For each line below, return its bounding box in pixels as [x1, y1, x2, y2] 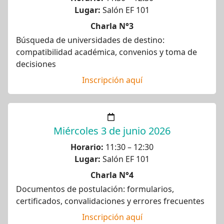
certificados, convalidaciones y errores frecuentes [16, 195, 204, 206]
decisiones [16, 58, 56, 69]
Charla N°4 [90, 169, 133, 180]
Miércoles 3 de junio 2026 [53, 124, 170, 137]
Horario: [70, 141, 103, 152]
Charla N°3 [90, 20, 133, 31]
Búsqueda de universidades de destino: [16, 34, 164, 45]
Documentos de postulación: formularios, [16, 183, 174, 194]
